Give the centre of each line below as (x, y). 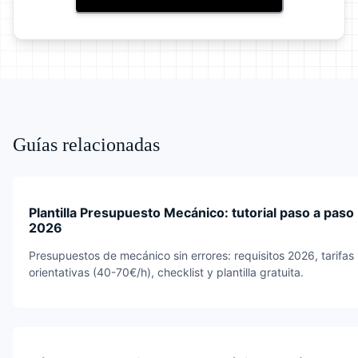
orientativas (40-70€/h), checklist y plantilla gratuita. (166, 272)
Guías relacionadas (86, 144)
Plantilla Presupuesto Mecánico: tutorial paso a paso (191, 212)
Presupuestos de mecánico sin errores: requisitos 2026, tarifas (191, 255)
